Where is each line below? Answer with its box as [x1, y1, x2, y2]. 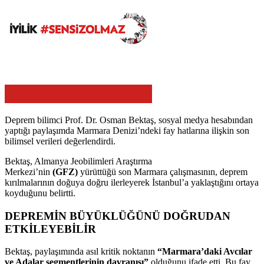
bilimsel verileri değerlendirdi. [5, 136, 115, 146]
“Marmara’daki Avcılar [155, 246, 252, 257]
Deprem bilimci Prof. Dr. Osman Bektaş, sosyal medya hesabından [5, 114, 253, 125]
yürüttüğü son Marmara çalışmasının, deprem [78, 166, 247, 177]
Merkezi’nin [5, 166, 52, 177]
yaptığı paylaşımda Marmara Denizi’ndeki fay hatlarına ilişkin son [5, 125, 249, 136]
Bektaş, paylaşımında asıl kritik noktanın [5, 246, 155, 257]
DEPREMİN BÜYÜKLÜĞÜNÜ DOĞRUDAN [5, 209, 230, 222]
